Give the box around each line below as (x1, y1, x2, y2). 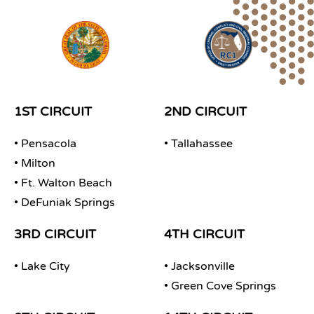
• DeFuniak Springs (14, 196, 115, 210)
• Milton (14, 156, 55, 170)
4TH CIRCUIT (164, 226, 245, 242)
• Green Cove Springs (164, 279, 276, 293)
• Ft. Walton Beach (14, 176, 112, 190)
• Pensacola (14, 137, 76, 151)
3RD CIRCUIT (14, 226, 96, 242)
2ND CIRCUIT (164, 104, 247, 119)
